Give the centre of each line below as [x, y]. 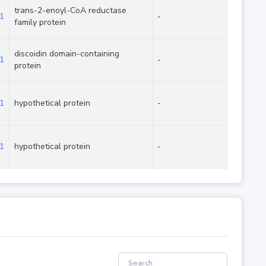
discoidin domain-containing [66, 54]
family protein [40, 23]
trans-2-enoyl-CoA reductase [70, 11]
